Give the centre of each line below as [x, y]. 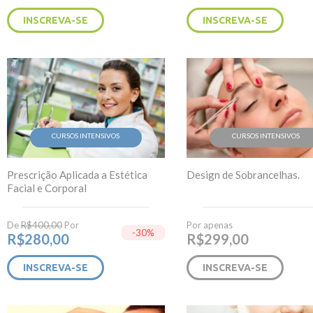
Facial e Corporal [46, 188]
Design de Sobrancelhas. [243, 174]
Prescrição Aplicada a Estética [77, 174]
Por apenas [209, 225]
